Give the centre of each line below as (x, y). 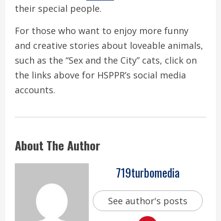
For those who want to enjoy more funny (102, 30)
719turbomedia (147, 172)
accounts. (35, 90)
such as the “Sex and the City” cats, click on (106, 60)
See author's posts (147, 201)
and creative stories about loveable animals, (109, 45)
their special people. (58, 8)
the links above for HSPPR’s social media (100, 75)
